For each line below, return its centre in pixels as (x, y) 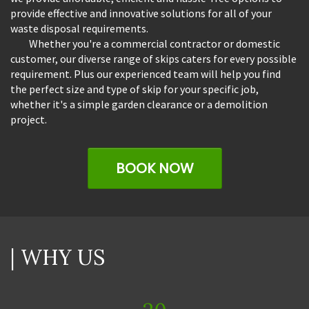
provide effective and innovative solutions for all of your (141, 13)
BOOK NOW (154, 168)
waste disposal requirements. (79, 28)
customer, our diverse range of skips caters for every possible (153, 58)
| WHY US (58, 257)
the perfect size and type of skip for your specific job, (134, 89)
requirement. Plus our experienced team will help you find (146, 73)
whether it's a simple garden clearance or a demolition (139, 104)
